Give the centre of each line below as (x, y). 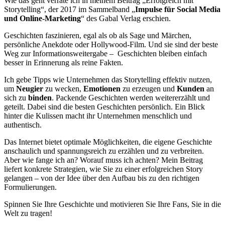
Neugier (30, 88)
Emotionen (102, 88)
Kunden (191, 88)
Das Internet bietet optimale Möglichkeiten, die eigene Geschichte (108, 142)
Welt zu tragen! (28, 213)
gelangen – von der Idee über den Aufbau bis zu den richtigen (102, 178)
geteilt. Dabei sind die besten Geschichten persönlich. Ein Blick (104, 106)
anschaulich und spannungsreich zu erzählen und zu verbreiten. (104, 151)
